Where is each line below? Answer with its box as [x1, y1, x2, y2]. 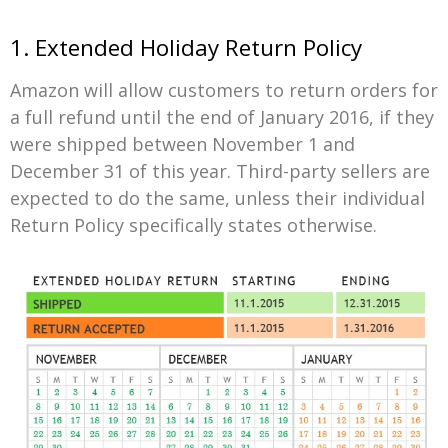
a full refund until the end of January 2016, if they [10, 104, 434, 129]
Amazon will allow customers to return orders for [10, 77, 438, 102]
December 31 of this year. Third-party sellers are [10, 158, 430, 183]
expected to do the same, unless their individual [10, 185, 425, 210]
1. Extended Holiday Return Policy [10, 31, 362, 63]
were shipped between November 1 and [10, 131, 355, 156]
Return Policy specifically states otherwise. [10, 212, 377, 237]
